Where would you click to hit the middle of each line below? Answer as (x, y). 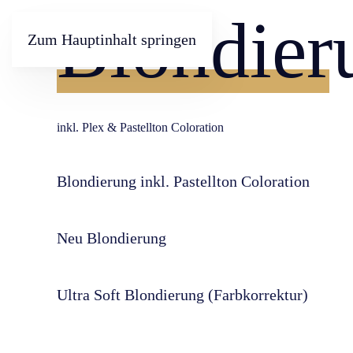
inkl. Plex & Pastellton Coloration (140, 127)
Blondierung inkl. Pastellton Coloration (183, 181)
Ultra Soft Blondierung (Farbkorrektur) (182, 295)
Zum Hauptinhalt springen (112, 39)
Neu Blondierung (111, 238)
